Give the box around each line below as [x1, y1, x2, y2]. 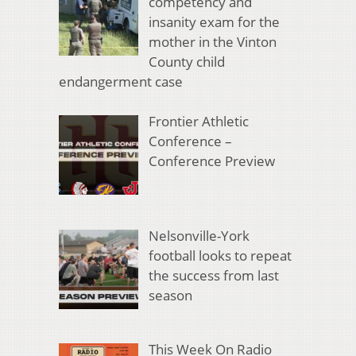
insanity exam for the [148, 12, 280, 31]
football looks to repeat [148, 246, 292, 265]
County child [148, 52, 225, 71]
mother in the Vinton [148, 32, 277, 51]
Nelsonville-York [148, 226, 250, 245]
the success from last [148, 265, 279, 284]
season [148, 285, 192, 304]
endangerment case [59, 72, 183, 91]
